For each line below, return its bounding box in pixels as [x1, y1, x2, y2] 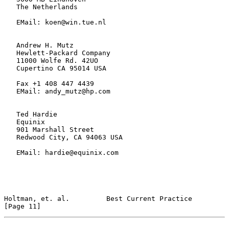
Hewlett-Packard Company [4, 49, 16, 57]
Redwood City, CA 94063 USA [4, 133, 16, 141]
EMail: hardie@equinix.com [4, 148, 16, 156]
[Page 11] [4, 202, 41, 210]
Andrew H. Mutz [4, 41, 16, 49]
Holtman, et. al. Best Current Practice [4, 194, 192, 202]
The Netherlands [4, 3, 16, 11]
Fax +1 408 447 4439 [4, 79, 16, 87]
